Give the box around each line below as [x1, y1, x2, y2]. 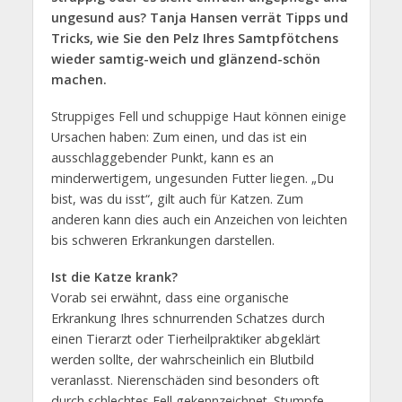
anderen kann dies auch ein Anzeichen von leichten [50, 210, 347, 228]
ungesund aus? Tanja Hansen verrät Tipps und [50, 9, 348, 26]
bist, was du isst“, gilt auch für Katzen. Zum [50, 189, 303, 207]
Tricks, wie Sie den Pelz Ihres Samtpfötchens [50, 30, 338, 47]
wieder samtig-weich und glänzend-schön [50, 50, 320, 67]
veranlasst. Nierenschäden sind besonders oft [50, 371, 319, 389]
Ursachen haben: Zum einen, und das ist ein [50, 127, 307, 145]
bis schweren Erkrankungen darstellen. [50, 231, 275, 249]
